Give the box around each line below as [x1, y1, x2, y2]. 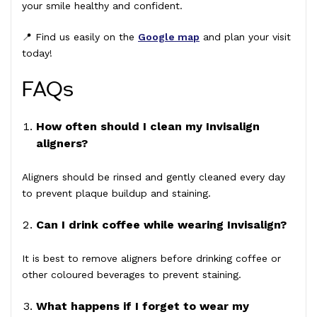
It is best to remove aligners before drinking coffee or [22, 252, 281, 264]
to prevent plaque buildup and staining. [22, 187, 211, 199]
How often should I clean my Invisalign [36, 119, 260, 133]
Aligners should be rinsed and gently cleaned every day [22, 171, 285, 183]
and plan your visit [200, 30, 291, 42]
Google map [138, 30, 200, 42]
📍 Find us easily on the [22, 30, 138, 42]
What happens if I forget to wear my [36, 299, 249, 313]
